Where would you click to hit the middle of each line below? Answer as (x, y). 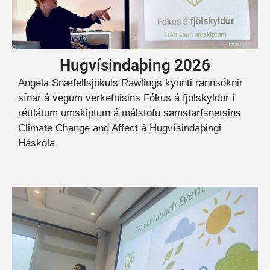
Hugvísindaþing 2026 (135, 65)
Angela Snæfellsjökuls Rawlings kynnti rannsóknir (130, 83)
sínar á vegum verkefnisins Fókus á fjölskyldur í (127, 98)
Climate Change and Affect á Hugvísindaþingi (120, 128)
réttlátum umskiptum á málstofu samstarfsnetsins (130, 113)
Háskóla (36, 143)
